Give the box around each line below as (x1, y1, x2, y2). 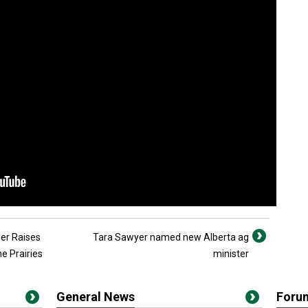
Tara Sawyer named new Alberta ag (93, 232, 249, 243)
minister (213, 248, 249, 259)
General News (56, 289, 135, 304)
